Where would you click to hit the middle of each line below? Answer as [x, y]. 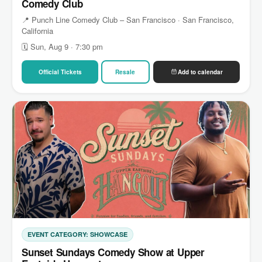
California [37, 30]
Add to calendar [200, 72]
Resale [125, 72]
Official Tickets [60, 72]
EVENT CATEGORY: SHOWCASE [77, 234]
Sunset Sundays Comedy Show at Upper [113, 252]
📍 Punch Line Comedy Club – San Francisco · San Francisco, [128, 19]
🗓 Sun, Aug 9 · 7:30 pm [62, 46]
